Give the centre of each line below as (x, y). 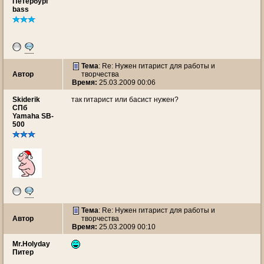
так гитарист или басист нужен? (125, 100)
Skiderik (26, 100)
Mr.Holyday (31, 244)
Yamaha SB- (33, 116)
